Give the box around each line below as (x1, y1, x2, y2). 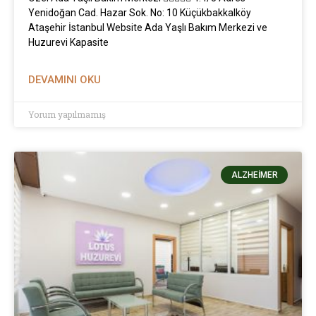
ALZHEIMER (231, 169, 278, 180)
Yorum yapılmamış (28, 108, 106, 120)
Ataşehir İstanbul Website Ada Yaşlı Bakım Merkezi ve (28, 21, 267, 33)
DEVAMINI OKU (28, 73, 101, 86)
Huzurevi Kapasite (28, 36, 109, 48)
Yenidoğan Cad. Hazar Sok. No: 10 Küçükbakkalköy (28, 6, 251, 18)
